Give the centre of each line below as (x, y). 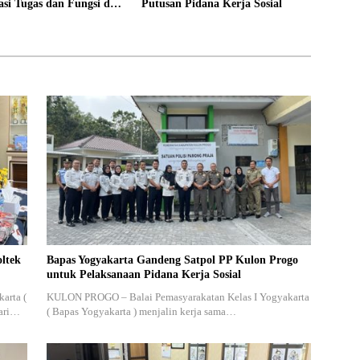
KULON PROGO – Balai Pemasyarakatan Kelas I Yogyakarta (178, 297)
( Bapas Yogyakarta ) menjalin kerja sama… (141, 311)
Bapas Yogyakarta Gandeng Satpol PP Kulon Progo (172, 260)
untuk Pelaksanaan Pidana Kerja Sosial (143, 274)
